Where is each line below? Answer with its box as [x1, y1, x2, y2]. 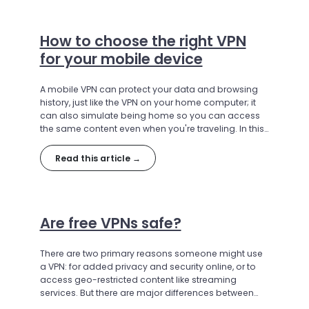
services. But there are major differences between [39, 287, 254, 299]
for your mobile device [39, 49, 203, 70]
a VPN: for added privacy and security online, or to [39, 261, 256, 273]
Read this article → [54, 152, 141, 164]
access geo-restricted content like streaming [39, 274, 237, 286]
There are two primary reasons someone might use [39, 248, 263, 260]
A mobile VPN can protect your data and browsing [39, 83, 258, 96]
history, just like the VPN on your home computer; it [39, 97, 256, 109]
